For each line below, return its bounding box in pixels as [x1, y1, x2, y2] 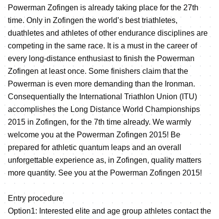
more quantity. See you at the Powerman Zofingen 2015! [8, 168, 202, 177]
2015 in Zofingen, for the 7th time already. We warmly [8, 117, 191, 126]
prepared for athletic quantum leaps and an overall [8, 143, 181, 152]
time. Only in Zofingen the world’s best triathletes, [8, 16, 177, 24]
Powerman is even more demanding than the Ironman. [8, 79, 195, 88]
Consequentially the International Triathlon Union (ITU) [8, 92, 197, 101]
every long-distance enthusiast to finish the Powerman [8, 54, 195, 63]
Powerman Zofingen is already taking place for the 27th [8, 3, 198, 12]
